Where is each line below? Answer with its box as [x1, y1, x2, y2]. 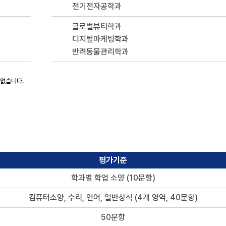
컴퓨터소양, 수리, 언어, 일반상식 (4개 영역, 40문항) [28, 193, 198, 202]
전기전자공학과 [72, 2, 122, 11]
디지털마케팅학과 [72, 34, 129, 44]
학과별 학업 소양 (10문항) [71, 173, 155, 183]
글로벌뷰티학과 [72, 22, 122, 31]
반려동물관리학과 [72, 47, 129, 56]
